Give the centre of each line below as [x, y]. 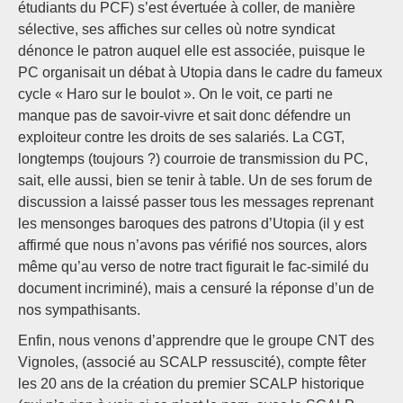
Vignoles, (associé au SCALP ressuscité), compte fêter [192, 362]
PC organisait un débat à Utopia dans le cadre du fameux [200, 72]
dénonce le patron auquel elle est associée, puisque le [192, 51]
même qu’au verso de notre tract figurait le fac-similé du [193, 267]
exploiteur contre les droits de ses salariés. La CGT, [181, 137]
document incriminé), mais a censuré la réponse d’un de [196, 288]
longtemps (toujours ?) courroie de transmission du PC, [193, 159]
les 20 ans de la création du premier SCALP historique [191, 384]
